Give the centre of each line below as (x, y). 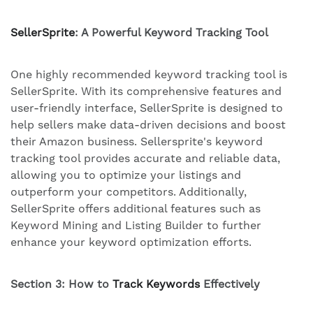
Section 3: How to (61, 284)
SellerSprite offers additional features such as (136, 208)
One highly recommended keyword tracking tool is (149, 74)
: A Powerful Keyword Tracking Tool (172, 32)
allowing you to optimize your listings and (126, 175)
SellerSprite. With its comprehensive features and (146, 91)
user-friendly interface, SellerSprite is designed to (147, 108)
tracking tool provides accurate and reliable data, (145, 158)
